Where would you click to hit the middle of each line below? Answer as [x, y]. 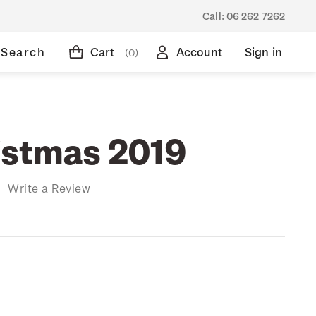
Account [199, 52]
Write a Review [49, 188]
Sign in [263, 52]
